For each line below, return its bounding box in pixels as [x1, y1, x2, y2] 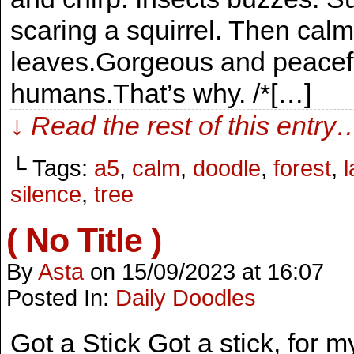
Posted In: [6, 285, 115, 311]
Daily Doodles [115, 285, 256, 311]
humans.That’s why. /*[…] [10, 78, 311, 108]
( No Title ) [6, 221, 161, 259]
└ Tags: [10, 156, 94, 181]
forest [273, 156, 331, 181]
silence [10, 182, 81, 207]
